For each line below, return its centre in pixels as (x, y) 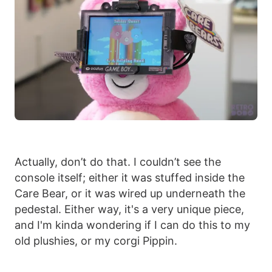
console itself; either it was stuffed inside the (130, 178)
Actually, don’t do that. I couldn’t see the (118, 162)
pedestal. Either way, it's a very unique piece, (129, 209)
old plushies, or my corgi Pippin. (96, 241)
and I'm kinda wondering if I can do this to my (132, 225)
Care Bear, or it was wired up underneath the (130, 194)
